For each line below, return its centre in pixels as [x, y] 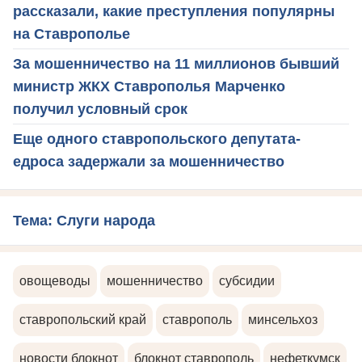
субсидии [247, 281]
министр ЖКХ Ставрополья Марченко [149, 87]
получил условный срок [100, 109]
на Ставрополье [72, 34]
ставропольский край [83, 320]
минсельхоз [283, 320]
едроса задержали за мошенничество [149, 162]
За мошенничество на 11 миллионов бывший [176, 64]
